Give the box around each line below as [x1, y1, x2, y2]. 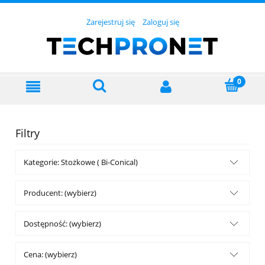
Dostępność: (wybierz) [24, 218, 101, 230]
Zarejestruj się [86, 17, 135, 28]
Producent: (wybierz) [24, 188, 96, 199]
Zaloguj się [142, 17, 179, 28]
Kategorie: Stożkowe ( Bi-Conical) [24, 157, 138, 168]
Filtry [15, 126, 40, 141]
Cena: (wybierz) [24, 249, 77, 260]
